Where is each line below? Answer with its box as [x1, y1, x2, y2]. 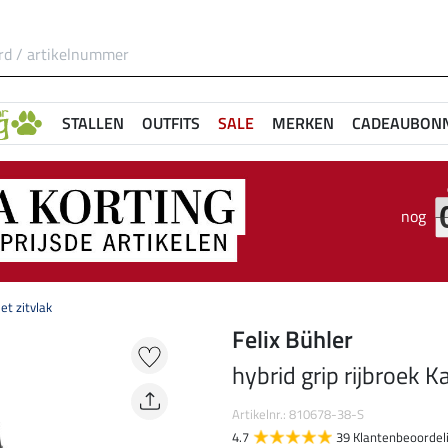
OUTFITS [142, 111, 200, 135]
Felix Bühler [232, 321, 353, 358]
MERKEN [272, 111, 334, 135]
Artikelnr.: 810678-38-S [232, 404, 364, 425]
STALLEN [62, 111, 124, 135]
